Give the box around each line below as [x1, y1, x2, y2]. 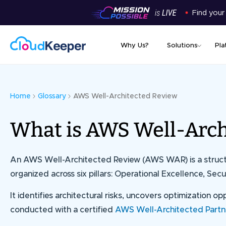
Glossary [38, 93, 66, 100]
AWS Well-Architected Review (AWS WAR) [21, 156, 188, 164]
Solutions [167, 42, 198, 49]
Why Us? [121, 42, 149, 49]
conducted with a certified [10, 206, 115, 214]
